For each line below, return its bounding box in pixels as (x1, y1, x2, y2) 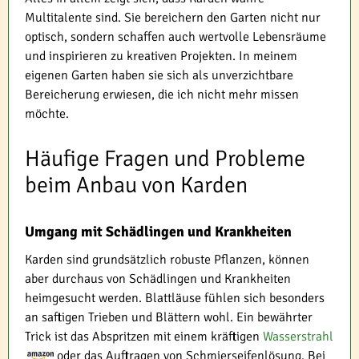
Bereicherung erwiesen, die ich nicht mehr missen (25, 87, 299, 103)
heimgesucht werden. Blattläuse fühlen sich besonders (25, 290, 325, 307)
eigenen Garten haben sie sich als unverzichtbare (25, 67, 293, 84)
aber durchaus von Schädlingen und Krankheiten (25, 271, 291, 288)
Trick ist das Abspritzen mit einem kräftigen (25, 329, 263, 345)
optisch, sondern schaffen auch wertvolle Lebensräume (25, 29, 326, 46)
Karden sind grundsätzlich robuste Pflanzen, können (25, 252, 309, 268)
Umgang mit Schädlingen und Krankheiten (25, 223, 292, 241)
